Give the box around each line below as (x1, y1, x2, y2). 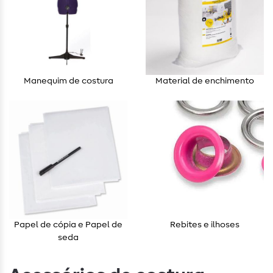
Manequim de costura (23, 77, 113, 86)
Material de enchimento (155, 77, 254, 86)
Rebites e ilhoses (170, 221, 239, 230)
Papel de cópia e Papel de (14, 221, 122, 230)
